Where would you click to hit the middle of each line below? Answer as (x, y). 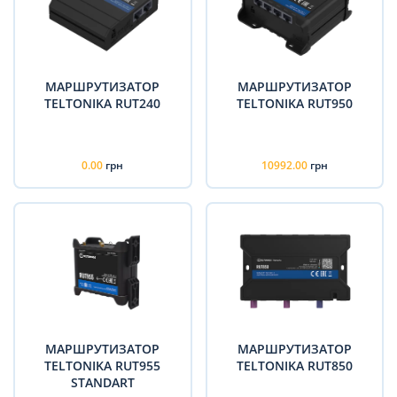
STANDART (102, 382)
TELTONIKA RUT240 (103, 103)
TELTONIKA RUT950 (294, 103)
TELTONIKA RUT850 (294, 365)
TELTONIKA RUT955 (103, 365)
